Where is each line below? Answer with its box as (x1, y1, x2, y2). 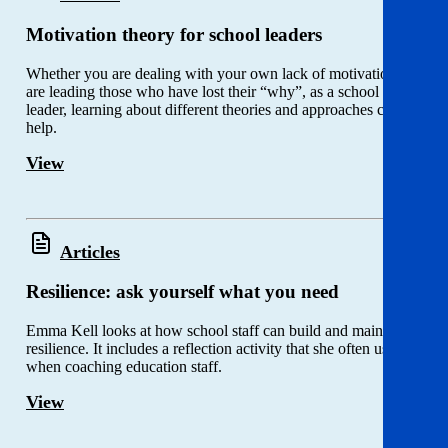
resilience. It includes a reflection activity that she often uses (26, 340, 401, 358)
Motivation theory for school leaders (26, 24, 322, 46)
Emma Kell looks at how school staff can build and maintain (26, 322, 406, 340)
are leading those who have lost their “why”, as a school (26, 82, 379, 100)
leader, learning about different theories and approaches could (26, 100, 412, 118)
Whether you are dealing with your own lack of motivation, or (26, 64, 417, 82)
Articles (60, 241, 120, 262)
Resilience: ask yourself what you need (26, 281, 339, 303)
